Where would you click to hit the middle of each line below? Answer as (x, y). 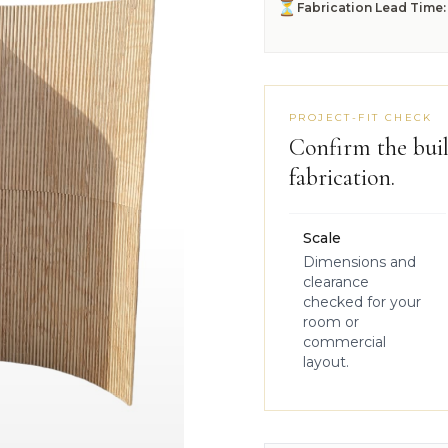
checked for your (362, 302)
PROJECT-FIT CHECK (361, 117)
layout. (326, 362)
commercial (344, 342)
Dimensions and (359, 262)
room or (331, 322)
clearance (336, 282)
